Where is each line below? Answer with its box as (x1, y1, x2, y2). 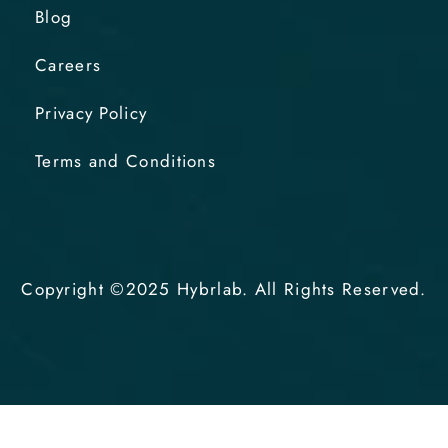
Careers (35, 53, 102, 78)
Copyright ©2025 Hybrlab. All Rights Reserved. (21, 277, 427, 302)
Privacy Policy (35, 101, 148, 126)
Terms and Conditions (35, 149, 216, 174)
